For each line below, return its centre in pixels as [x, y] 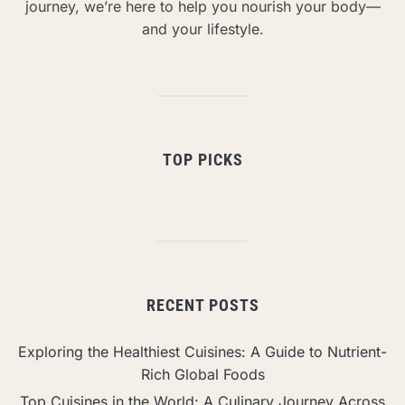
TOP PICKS [202, 159]
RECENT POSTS [202, 305]
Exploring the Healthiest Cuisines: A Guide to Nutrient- [202, 351]
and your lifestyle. [202, 28]
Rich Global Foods [202, 374]
